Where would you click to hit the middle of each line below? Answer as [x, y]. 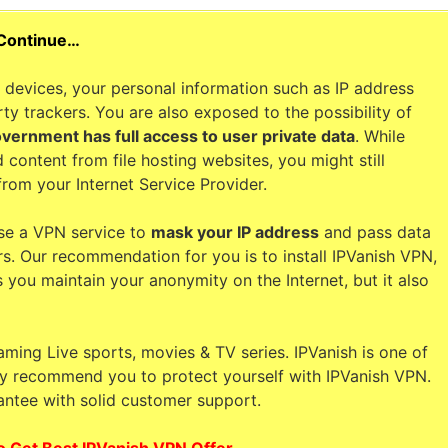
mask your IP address [235, 231]
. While [380, 135]
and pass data [375, 231]
